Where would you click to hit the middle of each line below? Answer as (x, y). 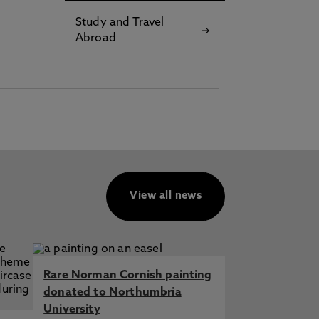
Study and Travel (120, 23)
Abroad (96, 38)
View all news (166, 196)
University (72, 310)
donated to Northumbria (113, 293)
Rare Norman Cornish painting (128, 276)
